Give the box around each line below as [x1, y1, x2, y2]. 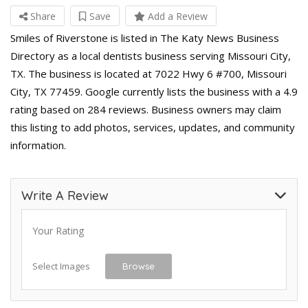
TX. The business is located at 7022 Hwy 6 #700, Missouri [10, 67, 287, 80]
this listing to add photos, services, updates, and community [10, 120, 295, 134]
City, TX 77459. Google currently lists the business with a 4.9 [10, 85, 298, 98]
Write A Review [21, 188, 109, 203]
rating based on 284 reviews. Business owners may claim [10, 102, 281, 116]
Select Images [32, 260, 90, 272]
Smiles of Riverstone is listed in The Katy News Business [10, 31, 279, 45]
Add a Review [145, 10, 208, 23]
